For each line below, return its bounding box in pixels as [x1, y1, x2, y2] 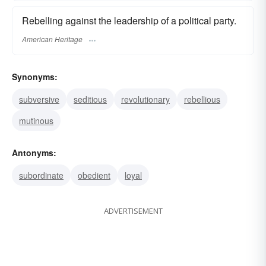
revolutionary [121, 93, 170, 105]
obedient [78, 169, 110, 181]
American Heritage [22, 33, 83, 44]
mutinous [19, 114, 53, 126]
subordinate [19, 169, 64, 181]
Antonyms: [12, 146, 56, 159]
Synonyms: [12, 70, 58, 83]
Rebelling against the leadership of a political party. [22, 14, 236, 28]
